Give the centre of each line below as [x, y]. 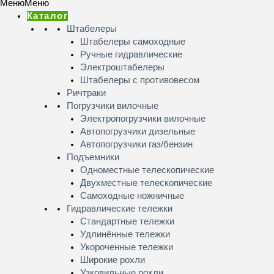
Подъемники [93, 157]
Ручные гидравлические [131, 55]
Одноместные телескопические [147, 170]
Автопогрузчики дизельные [138, 132]
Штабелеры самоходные [133, 42]
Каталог [47, 16]
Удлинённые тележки [125, 235]
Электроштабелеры [123, 68]
